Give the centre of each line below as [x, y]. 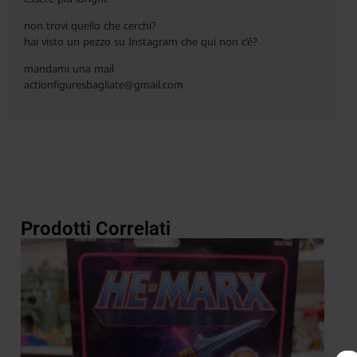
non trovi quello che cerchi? [90, 26]
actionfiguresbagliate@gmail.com [104, 85]
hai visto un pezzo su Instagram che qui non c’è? [141, 42]
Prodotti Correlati [95, 229]
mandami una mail [69, 69]
